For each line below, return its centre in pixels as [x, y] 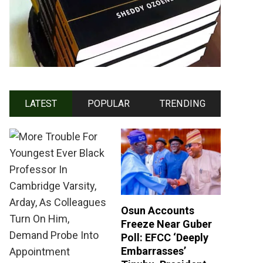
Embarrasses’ [154, 251]
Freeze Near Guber [166, 224]
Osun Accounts [158, 211]
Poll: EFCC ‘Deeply [165, 238]
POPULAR [108, 104]
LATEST [41, 104]
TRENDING [183, 104]
